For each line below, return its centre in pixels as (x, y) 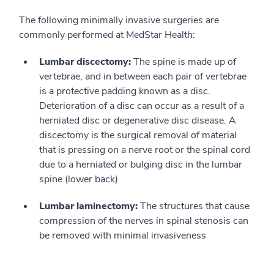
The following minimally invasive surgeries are (119, 20)
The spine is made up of (185, 62)
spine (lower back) (79, 179)
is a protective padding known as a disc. (125, 91)
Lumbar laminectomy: (90, 206)
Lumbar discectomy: (86, 62)
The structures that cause (195, 206)
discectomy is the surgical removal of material (138, 135)
